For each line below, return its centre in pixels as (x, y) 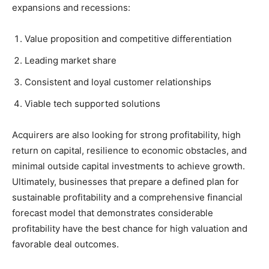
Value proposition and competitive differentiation (128, 39)
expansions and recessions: (72, 8)
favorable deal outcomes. (65, 244)
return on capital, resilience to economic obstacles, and (129, 150)
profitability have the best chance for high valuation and (130, 228)
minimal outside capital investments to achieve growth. (128, 166)
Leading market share (72, 60)
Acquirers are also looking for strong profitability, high (126, 135)
